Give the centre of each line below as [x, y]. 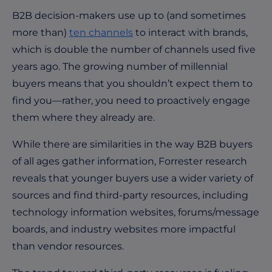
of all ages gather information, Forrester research [130, 161]
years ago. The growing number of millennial [120, 66]
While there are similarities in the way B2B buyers [132, 144]
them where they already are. [85, 117]
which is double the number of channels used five [134, 49]
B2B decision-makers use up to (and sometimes [129, 15]
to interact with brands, [190, 32]
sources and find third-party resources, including [130, 195]
